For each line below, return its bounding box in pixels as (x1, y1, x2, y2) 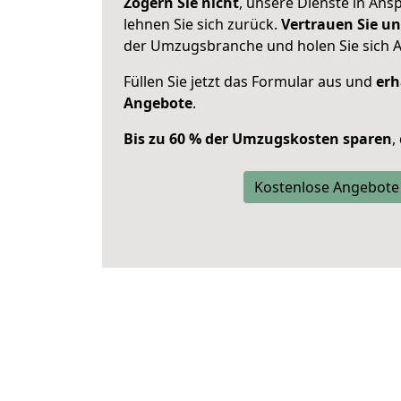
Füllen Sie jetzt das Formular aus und (124, 72, 376, 91)
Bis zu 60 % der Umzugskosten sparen (124, 129, 392, 149)
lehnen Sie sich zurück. (124, 14, 281, 34)
